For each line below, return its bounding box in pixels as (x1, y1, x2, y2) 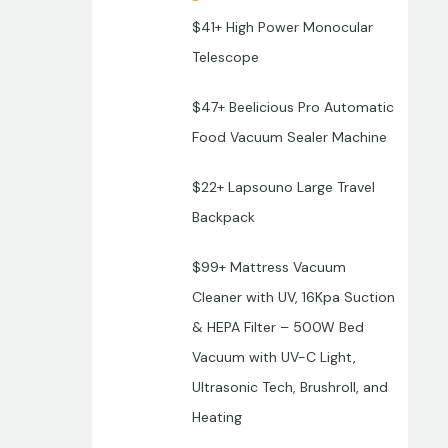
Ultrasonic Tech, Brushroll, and (191, 378, 388, 397)
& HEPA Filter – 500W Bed (191, 318, 364, 337)
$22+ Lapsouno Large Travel (191, 178, 375, 197)
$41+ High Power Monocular (191, 18, 373, 37)
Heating (191, 408, 242, 427)
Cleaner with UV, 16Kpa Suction (191, 288, 395, 307)
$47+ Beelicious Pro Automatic (191, 98, 394, 117)
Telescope (191, 48, 259, 67)
